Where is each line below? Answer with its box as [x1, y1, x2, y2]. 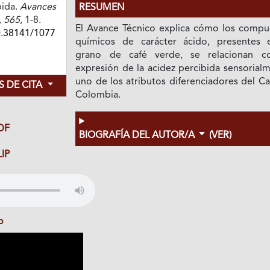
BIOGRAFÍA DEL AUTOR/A [79, 131, 198, 141]
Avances [19, 2, 56, 13]
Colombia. [75, 90, 121, 101]
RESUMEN [79, 3, 125, 13]
